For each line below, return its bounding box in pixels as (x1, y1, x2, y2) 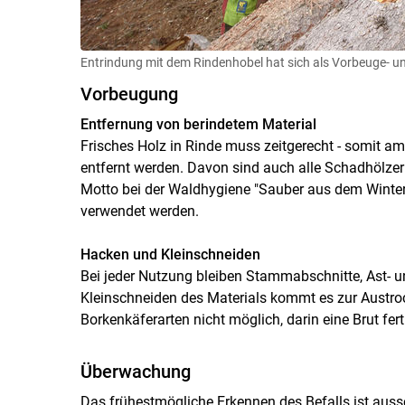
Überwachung (80, 360, 191, 382)
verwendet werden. (80, 202, 199, 220)
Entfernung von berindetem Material (80, 115, 316, 133)
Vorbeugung (80, 82, 178, 105)
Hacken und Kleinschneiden (80, 245, 260, 263)
